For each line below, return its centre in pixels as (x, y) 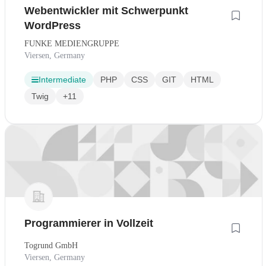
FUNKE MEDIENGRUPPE (72, 44)
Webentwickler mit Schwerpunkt (106, 11)
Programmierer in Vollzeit (89, 224)
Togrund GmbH (51, 246)
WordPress (53, 26)
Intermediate (62, 80)
